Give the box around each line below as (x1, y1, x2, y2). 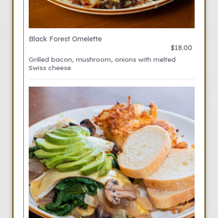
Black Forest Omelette (29, 35, 102, 43)
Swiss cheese (29, 63, 71, 72)
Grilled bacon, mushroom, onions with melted (29, 55, 176, 63)
